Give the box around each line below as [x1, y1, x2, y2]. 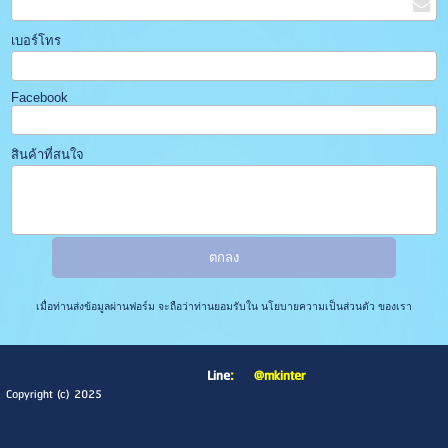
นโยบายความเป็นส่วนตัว [257, 300, 378, 312]
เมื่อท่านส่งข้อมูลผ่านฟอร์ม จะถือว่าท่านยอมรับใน [35, 300, 258, 312]
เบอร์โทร [11, 32, 62, 48]
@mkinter [254, 364, 305, 388]
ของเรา [377, 300, 412, 312]
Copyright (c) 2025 [6, 383, 102, 405]
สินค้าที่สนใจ [11, 146, 85, 162]
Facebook [11, 89, 69, 105]
